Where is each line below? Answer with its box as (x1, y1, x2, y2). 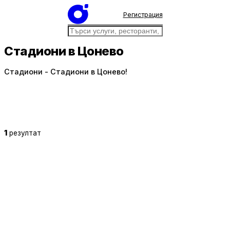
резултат (9, 128, 41, 137)
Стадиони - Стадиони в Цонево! (4, 67, 127, 76)
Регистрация (123, 10, 163, 18)
